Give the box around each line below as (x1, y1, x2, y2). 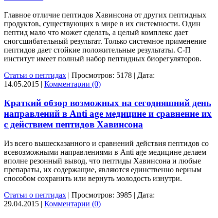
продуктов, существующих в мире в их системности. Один (4, 19, 200, 28)
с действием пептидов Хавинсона (4, 119, 143, 129)
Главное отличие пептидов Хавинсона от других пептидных (4, 11, 206, 19)
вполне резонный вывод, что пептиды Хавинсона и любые (4, 156, 201, 165)
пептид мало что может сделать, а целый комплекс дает (4, 28, 188, 37)
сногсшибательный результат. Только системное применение (4, 37, 206, 46)
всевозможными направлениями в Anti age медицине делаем (4, 147, 206, 156)
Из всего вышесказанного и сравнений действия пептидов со (4, 139, 209, 147)
